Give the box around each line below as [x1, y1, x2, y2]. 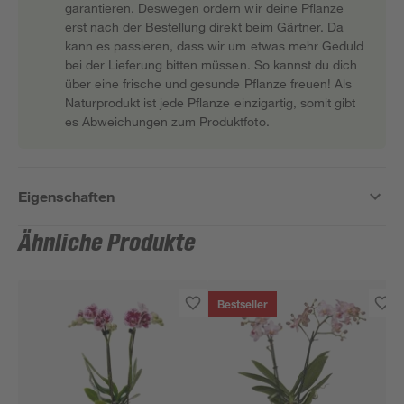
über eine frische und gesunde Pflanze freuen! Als [65, 76, 352, 91]
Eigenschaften [18, 188, 115, 205]
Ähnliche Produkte [18, 230, 197, 257]
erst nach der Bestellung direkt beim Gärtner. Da [65, 19, 344, 34]
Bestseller [217, 300, 269, 311]
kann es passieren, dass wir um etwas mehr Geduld [65, 38, 363, 53]
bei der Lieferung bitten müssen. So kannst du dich [65, 57, 357, 72]
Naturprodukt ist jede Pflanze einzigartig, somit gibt [65, 95, 355, 110]
